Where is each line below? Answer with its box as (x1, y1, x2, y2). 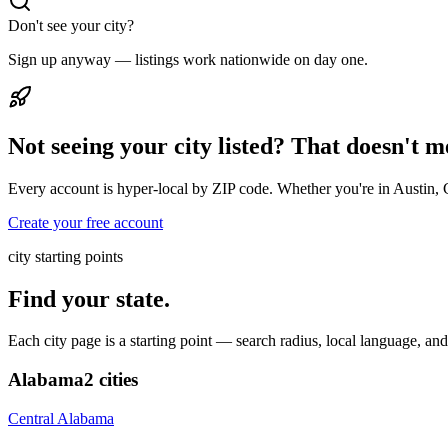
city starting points (8, 247, 123, 265)
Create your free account (8, 213, 163, 231)
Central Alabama (8, 409, 114, 427)
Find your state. (8, 285, 170, 312)
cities (99, 369, 138, 391)
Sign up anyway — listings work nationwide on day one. (8, 50, 368, 68)
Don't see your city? (8, 16, 134, 34)
